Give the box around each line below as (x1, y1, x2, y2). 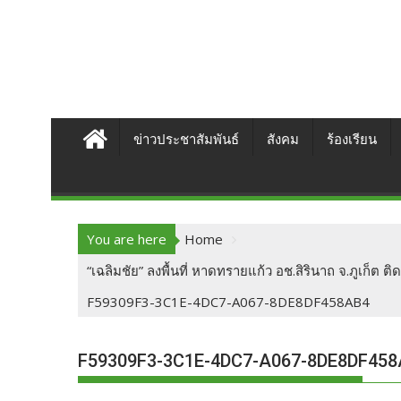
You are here (87, 230, 166, 248)
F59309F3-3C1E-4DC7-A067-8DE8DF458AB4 (87, 293, 370, 311)
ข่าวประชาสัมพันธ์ (133, 132, 239, 148)
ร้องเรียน (327, 132, 377, 148)
